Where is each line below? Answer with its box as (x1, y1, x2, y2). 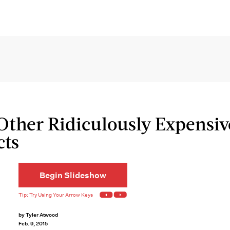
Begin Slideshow (40, 170, 106, 180)
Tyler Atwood (25, 212, 59, 218)
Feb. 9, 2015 (18, 220, 48, 227)
